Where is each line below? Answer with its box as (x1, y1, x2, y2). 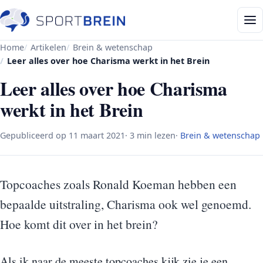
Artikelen (31, 42, 66, 53)
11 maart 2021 (69, 130, 125, 141)
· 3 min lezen (125, 130, 176, 141)
